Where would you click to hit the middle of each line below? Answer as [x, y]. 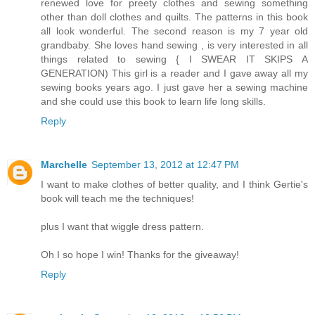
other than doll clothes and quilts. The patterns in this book [174, 17]
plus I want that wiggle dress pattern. [122, 226]
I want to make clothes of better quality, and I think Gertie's [174, 184]
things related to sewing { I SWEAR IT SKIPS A [174, 59]
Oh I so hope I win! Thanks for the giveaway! [140, 254]
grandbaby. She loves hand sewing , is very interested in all [174, 45]
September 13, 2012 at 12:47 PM [165, 164]
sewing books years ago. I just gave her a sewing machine [174, 87]
